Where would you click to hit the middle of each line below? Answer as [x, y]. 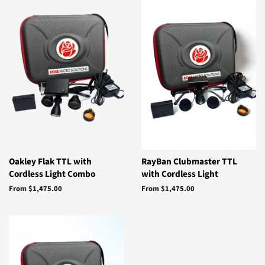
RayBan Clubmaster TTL [189, 162]
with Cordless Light [180, 174]
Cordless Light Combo [52, 174]
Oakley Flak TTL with [50, 162]
